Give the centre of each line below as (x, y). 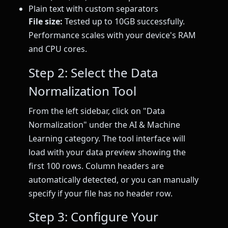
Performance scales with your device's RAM (112, 35)
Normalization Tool (82, 91)
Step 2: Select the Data (93, 72)
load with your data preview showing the (107, 152)
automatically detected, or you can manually (113, 179)
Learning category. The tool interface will (107, 138)
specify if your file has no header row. (101, 193)
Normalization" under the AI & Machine (104, 124)
